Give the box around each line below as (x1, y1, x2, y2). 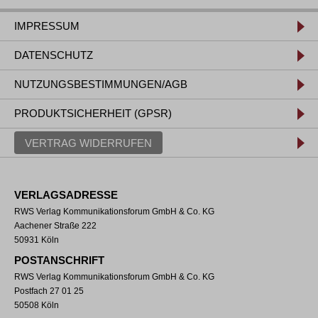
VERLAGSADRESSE (14, 189, 118, 201)
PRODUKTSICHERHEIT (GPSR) (14, 107, 172, 119)
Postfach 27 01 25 (14, 286, 84, 296)
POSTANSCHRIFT (14, 254, 104, 266)
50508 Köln (14, 300, 59, 310)
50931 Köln (14, 235, 59, 245)
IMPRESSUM (14, 20, 79, 32)
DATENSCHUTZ (14, 49, 93, 61)
